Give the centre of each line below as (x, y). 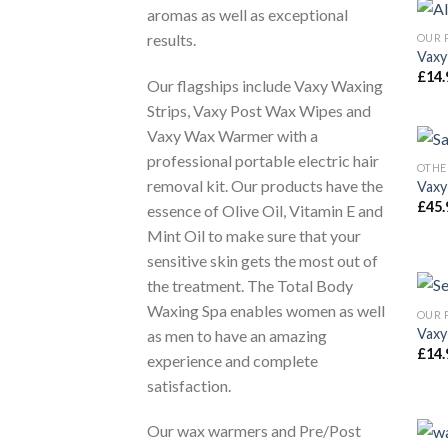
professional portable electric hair (263, 160)
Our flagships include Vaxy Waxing (265, 85)
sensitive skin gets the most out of (262, 260)
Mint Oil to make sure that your (254, 235)
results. (171, 39)
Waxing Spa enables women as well (266, 310)
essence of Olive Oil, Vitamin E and (265, 210)
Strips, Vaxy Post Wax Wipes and (259, 110)
